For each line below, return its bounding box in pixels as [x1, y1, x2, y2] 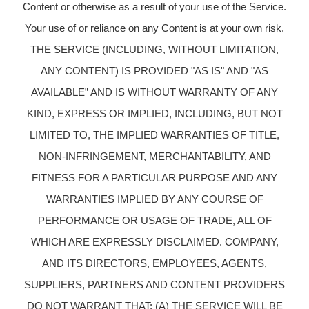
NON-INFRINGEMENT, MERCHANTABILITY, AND [38, 150, 271, 162]
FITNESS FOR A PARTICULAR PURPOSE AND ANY [32, 171, 277, 183]
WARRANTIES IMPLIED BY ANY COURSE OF [46, 192, 263, 205]
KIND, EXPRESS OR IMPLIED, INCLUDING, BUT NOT [26, 107, 283, 119]
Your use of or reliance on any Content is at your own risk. [25, 21, 284, 34]
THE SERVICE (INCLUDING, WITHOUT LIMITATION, [30, 43, 279, 55]
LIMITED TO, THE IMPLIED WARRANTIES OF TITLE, [30, 128, 279, 141]
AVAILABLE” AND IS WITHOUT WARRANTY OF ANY [31, 86, 278, 98]
